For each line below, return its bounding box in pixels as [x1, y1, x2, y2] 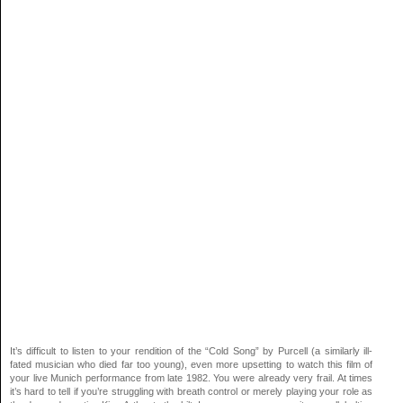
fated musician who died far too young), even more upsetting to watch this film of [10, 359, 373, 371]
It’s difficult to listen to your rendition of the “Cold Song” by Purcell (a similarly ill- [10, 345, 373, 357]
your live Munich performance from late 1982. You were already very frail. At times [10, 372, 373, 384]
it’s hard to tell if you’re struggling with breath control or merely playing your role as [10, 386, 373, 398]
